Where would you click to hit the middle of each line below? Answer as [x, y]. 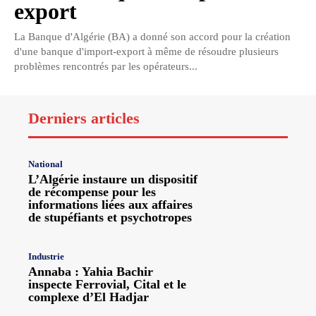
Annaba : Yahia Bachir [91, 272]
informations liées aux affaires [110, 205]
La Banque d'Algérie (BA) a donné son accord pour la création [152, 37]
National [45, 164]
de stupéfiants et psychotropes [110, 218]
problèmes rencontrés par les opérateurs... [106, 67]
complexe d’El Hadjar [89, 297]
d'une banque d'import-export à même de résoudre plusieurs [146, 52]
